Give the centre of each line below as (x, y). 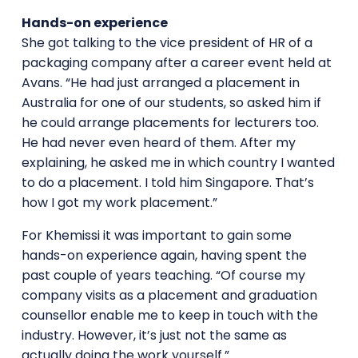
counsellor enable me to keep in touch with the (169, 315)
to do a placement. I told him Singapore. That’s (167, 182)
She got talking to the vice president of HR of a (167, 42)
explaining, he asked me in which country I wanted (178, 162)
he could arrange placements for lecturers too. (170, 122)
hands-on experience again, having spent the (164, 255)
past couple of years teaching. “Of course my (163, 275)
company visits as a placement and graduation (169, 295)
